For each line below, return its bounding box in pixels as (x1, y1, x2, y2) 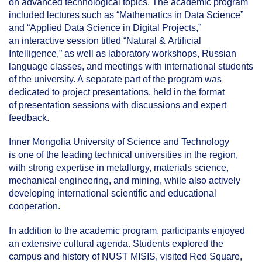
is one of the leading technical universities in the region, (9, 150, 238, 160)
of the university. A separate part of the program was (9, 74, 222, 85)
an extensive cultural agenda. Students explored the (9, 238, 223, 249)
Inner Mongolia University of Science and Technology (9, 137, 229, 147)
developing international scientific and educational (9, 188, 216, 199)
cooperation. (9, 201, 60, 212)
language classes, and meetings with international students (9, 61, 253, 72)
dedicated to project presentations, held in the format (9, 87, 225, 98)
